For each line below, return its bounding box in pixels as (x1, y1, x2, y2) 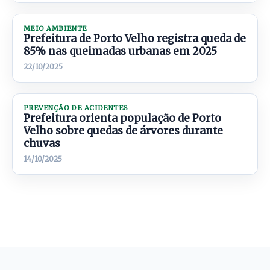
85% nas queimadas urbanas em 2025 (24, 45, 217, 58)
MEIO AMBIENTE (24, 24, 87, 33)
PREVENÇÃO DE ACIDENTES (24, 104, 128, 112)
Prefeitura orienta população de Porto (24, 111, 221, 125)
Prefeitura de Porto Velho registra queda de (24, 32, 246, 45)
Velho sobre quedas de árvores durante (24, 124, 223, 137)
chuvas (24, 137, 60, 150)
